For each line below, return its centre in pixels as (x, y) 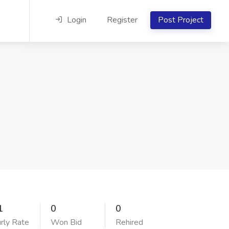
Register (122, 20)
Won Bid (66, 222)
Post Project (181, 20)
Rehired (129, 222)
